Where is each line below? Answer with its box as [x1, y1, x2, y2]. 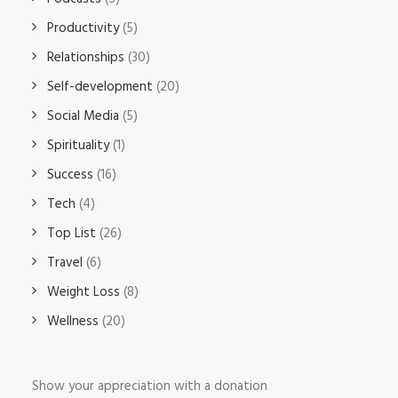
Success [47, 164, 93, 186]
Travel [47, 252, 83, 274]
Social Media [47, 106, 119, 127]
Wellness [47, 311, 99, 332]
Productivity [47, 18, 119, 39]
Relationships [47, 47, 124, 68]
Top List [47, 223, 96, 244]
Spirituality [47, 135, 109, 156]
